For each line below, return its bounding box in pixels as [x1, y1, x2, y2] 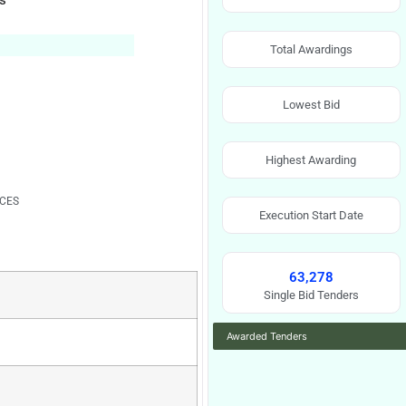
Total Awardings [269, 43, 353, 56]
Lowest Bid [282, 98, 340, 111]
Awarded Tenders [227, 330, 307, 343]
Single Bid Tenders [263, 288, 359, 302]
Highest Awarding [266, 153, 357, 167]
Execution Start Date [258, 208, 363, 222]
